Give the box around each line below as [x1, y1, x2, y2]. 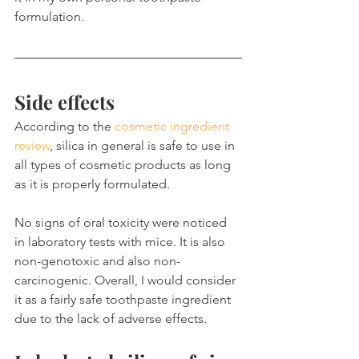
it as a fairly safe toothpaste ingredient [14, 291, 234, 307]
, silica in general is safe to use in [50, 137, 238, 153]
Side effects [14, 88, 115, 115]
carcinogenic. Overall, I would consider [14, 272, 239, 288]
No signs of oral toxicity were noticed [14, 214, 230, 230]
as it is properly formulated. [14, 175, 170, 192]
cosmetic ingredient [115, 118, 232, 134]
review [14, 137, 50, 153]
